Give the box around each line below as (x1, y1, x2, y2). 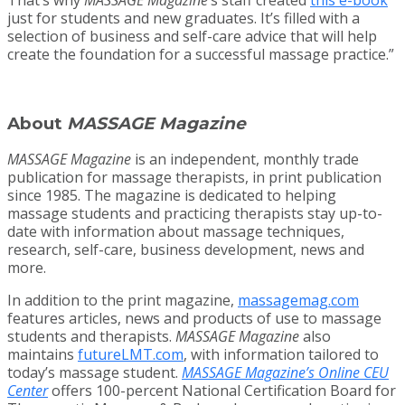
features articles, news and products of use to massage (7, 308, 381, 329)
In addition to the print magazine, (7, 290, 238, 311)
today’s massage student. (7, 363, 182, 383)
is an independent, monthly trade (131, 149, 359, 170)
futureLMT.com (78, 344, 184, 365)
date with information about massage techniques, (7, 221, 344, 242)
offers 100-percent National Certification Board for (48, 381, 396, 401)
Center (7, 381, 48, 401)
